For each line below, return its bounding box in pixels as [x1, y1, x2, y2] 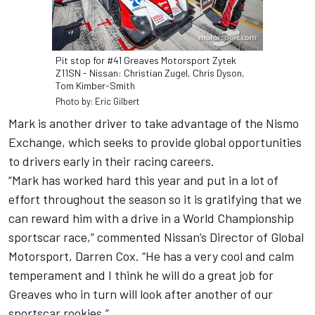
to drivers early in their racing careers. [8, 153, 214, 169]
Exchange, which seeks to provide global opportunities [8, 134, 302, 150]
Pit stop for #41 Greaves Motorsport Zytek [56, 54, 236, 67]
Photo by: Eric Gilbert [56, 96, 139, 108]
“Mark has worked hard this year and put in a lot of [8, 172, 278, 188]
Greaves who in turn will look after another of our [8, 286, 273, 302]
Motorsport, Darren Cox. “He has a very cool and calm [8, 248, 294, 264]
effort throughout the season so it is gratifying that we [8, 191, 302, 207]
